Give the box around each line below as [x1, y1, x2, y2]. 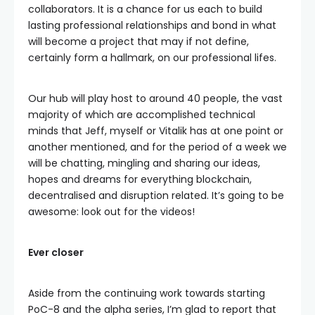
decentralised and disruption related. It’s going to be [28, 188, 284, 202]
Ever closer [28, 245, 84, 259]
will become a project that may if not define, [28, 34, 249, 49]
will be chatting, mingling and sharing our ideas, [28, 156, 260, 170]
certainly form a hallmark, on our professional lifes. [28, 51, 276, 65]
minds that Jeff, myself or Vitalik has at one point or [28, 124, 283, 138]
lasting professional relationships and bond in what [28, 18, 276, 32]
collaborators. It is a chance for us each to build [28, 2, 262, 16]
